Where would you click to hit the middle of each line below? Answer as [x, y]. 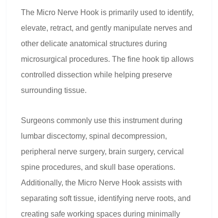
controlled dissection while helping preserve [97, 75]
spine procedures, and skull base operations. [98, 167]
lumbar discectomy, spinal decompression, [94, 136]
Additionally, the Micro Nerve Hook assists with [101, 183]
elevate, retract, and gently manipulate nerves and [107, 28]
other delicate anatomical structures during [94, 44]
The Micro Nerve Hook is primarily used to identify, [107, 12]
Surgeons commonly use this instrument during [102, 120]
